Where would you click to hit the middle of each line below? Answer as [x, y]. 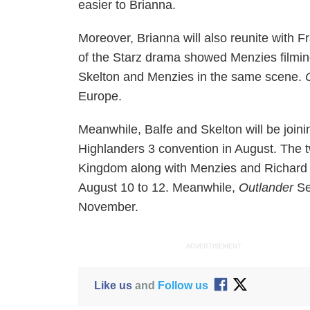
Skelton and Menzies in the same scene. [192, 77]
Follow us [183, 285]
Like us [113, 285]
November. [109, 207]
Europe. [100, 96]
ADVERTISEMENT [214, 246]
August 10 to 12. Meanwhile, [159, 188]
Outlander [266, 188]
